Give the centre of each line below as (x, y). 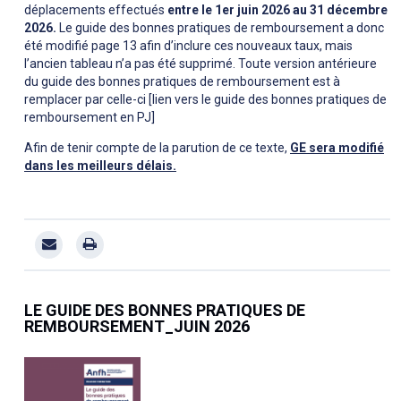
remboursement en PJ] (90, 118)
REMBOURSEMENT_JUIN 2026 (137, 327)
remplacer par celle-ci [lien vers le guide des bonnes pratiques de (205, 100)
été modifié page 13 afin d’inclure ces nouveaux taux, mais (188, 46)
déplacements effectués (94, 10)
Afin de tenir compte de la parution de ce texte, (157, 148)
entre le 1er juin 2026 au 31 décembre (276, 10)
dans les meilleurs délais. (100, 166)
